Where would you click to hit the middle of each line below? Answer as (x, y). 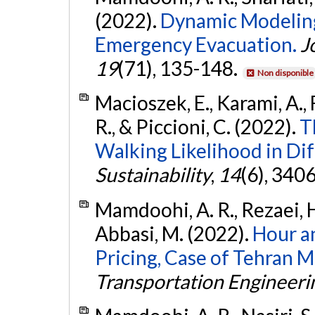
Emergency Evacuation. (195, 44)
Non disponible (285, 72)
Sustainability (153, 175)
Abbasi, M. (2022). (173, 233)
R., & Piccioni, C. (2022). (197, 127)
